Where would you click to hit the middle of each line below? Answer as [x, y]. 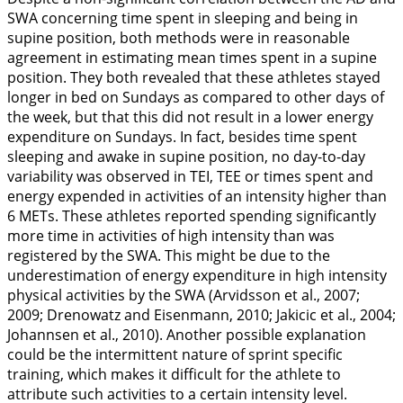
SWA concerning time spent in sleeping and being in [183, 18]
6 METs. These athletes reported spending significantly [192, 216]
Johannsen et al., [65, 335]
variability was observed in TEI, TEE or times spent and [190, 176]
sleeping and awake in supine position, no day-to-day [186, 157]
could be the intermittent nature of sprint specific [175, 354]
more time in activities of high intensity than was [171, 236]
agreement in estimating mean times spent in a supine [192, 58]
